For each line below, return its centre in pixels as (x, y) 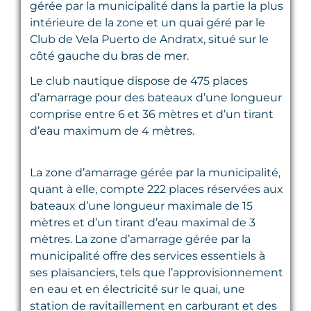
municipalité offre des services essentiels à (148, 255)
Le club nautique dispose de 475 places (139, 81)
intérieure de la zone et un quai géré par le (148, 22)
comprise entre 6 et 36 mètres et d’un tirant (152, 114)
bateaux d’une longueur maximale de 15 (141, 205)
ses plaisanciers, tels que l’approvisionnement (157, 272)
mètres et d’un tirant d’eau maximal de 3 (143, 222)
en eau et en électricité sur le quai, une (137, 289)
